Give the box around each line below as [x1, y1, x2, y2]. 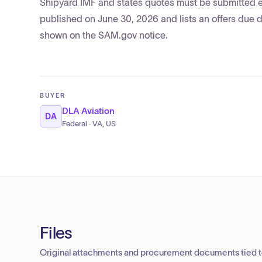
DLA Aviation [62, 106, 115, 116]
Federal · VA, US [62, 120, 116, 128]
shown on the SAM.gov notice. [40, 30, 168, 40]
